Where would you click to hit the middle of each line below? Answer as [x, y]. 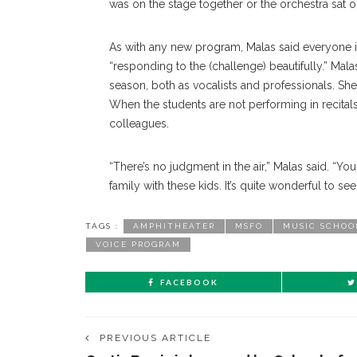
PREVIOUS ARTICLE [155, 338]
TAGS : [102, 226]
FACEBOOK [189, 282]
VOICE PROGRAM [138, 245]
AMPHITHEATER [174, 226]
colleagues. [139, 124]
